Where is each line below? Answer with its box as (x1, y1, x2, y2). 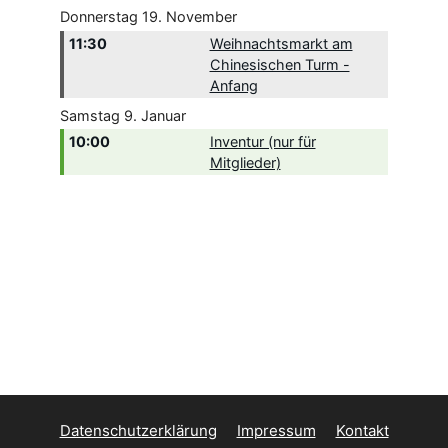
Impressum (236, 421, 316, 441)
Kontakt (335, 421, 389, 441)
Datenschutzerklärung (59, 421, 217, 441)
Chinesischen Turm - (209, 55, 350, 73)
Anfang (209, 76, 258, 94)
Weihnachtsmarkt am (209, 34, 353, 52)
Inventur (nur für (209, 133, 316, 151)
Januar (141, 106, 186, 124)
